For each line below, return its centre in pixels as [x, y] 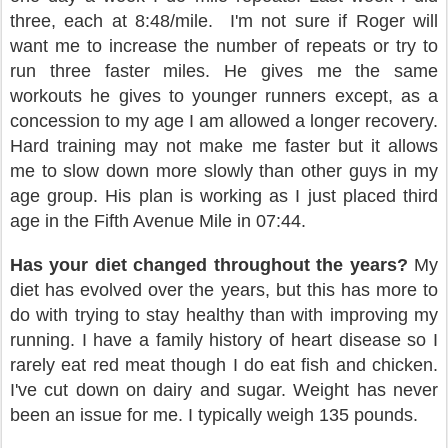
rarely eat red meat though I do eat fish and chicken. [224, 365]
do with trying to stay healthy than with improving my [224, 315]
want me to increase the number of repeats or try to [224, 46]
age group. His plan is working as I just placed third [224, 196]
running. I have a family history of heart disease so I [224, 340]
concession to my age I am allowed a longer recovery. [224, 121]
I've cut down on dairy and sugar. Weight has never [224, 390]
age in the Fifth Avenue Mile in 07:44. [158, 221]
